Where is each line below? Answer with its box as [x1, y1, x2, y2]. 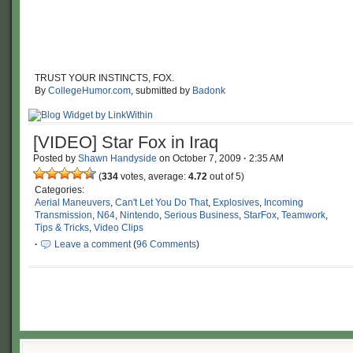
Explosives [213, 197, 259, 208]
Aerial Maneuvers [35, 197, 110, 208]
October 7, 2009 [173, 153, 243, 164]
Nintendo [120, 210, 159, 221]
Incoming [264, 197, 303, 208]
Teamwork [281, 210, 325, 221]
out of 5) [207, 171, 244, 182]
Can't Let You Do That [115, 197, 208, 208]
